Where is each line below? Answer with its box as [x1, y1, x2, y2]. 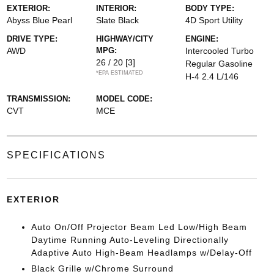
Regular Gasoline [185, 58, 253, 68]
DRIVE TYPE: [6, 34, 57, 43]
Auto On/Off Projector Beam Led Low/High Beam [31, 221, 247, 232]
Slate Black [95, 15, 139, 25]
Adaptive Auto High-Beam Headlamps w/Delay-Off [31, 247, 252, 257]
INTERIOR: [95, 3, 136, 13]
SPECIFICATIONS [6, 149, 106, 160]
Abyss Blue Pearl [6, 15, 72, 25]
